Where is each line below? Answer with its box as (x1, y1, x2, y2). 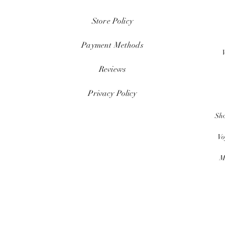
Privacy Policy (88, 88, 137, 98)
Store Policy (92, 16, 133, 26)
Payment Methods (81, 40, 144, 50)
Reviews (98, 64, 127, 74)
